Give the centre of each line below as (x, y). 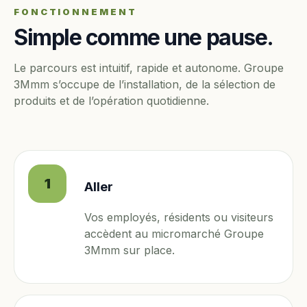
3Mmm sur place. (130, 250)
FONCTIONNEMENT (75, 12)
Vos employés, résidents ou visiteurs (179, 218)
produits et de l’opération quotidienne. (111, 101)
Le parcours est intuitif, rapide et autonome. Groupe (149, 68)
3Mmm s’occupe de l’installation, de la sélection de (145, 84)
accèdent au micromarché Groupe (174, 234)
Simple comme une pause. (144, 37)
